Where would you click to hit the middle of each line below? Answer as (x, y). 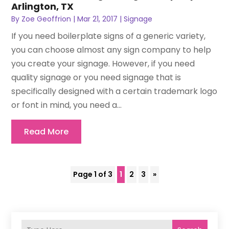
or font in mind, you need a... (67, 105)
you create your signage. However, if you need (103, 64)
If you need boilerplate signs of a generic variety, (109, 36)
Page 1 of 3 (93, 175)
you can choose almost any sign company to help (111, 50)
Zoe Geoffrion (47, 19)
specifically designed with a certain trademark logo (114, 91)
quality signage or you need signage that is (96, 78)
